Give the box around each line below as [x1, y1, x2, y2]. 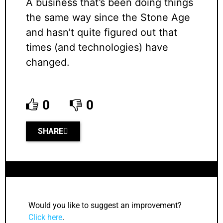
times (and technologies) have [26, 41, 168, 54]
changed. [26, 56, 70, 69]
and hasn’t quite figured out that [26, 26, 177, 39]
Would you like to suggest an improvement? [28, 201, 182, 211]
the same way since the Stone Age [26, 11, 190, 24]
